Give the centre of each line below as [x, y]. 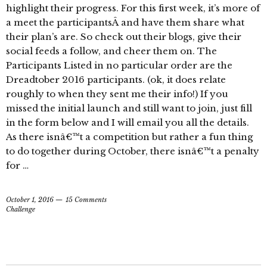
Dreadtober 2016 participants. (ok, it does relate [116, 80]
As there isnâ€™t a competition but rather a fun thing [129, 137]
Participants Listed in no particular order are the [119, 66]
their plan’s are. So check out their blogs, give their [124, 37]
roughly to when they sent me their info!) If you [117, 94]
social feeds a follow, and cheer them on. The [111, 51]
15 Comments [86, 200]
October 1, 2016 [30, 200]
